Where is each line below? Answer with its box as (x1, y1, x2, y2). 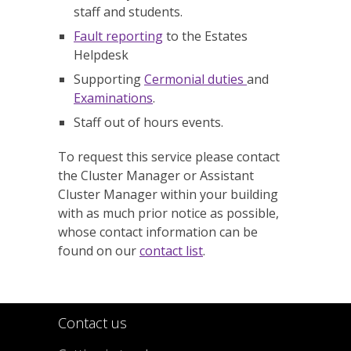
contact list (139, 242, 203, 259)
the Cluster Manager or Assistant (58, 167, 254, 184)
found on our (58, 242, 139, 259)
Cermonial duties (144, 71, 247, 88)
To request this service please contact (58, 148, 280, 165)
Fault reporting (74, 27, 163, 45)
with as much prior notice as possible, (58, 204, 279, 222)
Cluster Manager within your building (58, 186, 278, 203)
